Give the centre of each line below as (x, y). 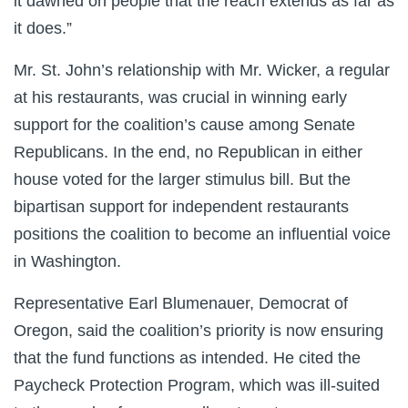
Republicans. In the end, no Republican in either (188, 152)
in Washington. (67, 261)
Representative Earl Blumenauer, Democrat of (181, 303)
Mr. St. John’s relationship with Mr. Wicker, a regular (202, 70)
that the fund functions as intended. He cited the (187, 358)
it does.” (43, 28)
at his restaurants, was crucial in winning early (180, 97)
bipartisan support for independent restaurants (181, 207)
